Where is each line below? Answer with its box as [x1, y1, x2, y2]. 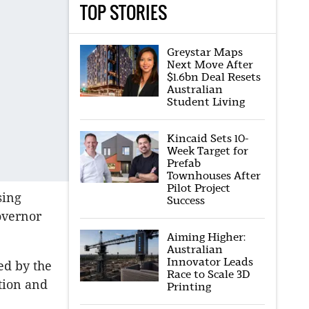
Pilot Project [166, 181, 230, 195]
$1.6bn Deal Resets [166, 70, 261, 83]
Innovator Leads [166, 255, 253, 268]
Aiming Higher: [166, 230, 246, 243]
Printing [166, 280, 211, 293]
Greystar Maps [166, 46, 243, 59]
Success [166, 194, 205, 207]
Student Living [166, 95, 245, 108]
